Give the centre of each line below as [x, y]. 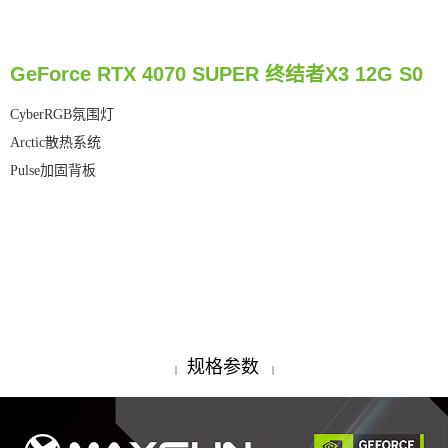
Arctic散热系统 [55, 142]
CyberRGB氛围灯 [62, 114]
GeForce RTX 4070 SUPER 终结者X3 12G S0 [216, 74]
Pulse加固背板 [53, 170]
